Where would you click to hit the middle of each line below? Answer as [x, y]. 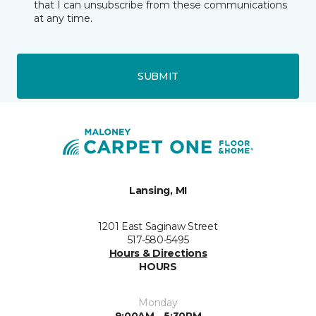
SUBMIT [158, 76]
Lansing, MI [158, 190]
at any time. [63, 18]
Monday [158, 303]
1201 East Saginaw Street [158, 226]
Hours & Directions [158, 253]
